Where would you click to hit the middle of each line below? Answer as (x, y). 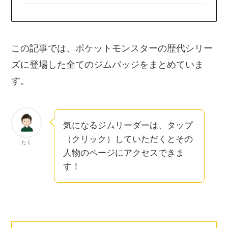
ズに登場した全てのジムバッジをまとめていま (108, 65)
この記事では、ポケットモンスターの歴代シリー (112, 49)
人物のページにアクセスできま (124, 153)
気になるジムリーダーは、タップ (128, 126)
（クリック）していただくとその (128, 139)
